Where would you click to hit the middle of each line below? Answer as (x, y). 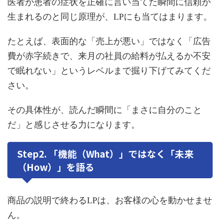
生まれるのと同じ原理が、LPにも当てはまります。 (110, 16)
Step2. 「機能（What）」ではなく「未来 (105, 153)
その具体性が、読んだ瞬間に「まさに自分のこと (105, 110)
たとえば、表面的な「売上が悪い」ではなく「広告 (109, 41)
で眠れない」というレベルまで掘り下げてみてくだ (109, 70)
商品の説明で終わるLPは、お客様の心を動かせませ (110, 200)
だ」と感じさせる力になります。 (74, 124)
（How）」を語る (56, 166)
